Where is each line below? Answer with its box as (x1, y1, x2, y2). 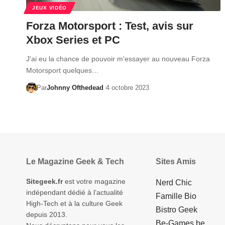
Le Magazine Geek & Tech (26, 157, 124, 166)
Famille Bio (156, 191, 196, 200)
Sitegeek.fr (26, 177, 63, 185)
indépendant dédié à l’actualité (26, 188, 123, 196)
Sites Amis (156, 157, 196, 166)
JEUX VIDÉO (32, 5, 67, 11)
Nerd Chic (156, 178, 192, 187)
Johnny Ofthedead (46, 83, 103, 91)
